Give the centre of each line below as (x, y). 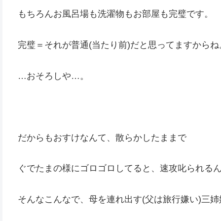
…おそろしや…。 (53, 76)
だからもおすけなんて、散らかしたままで (102, 137)
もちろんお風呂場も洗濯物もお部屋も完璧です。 (115, 14)
